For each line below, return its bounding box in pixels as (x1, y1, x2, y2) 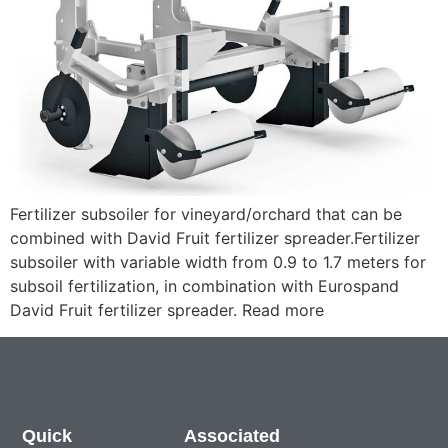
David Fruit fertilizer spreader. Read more (10, 300, 324, 321)
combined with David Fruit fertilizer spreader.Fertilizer (10, 228, 420, 249)
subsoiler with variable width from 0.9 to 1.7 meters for (10, 252, 426, 273)
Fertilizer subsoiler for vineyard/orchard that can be (10, 204, 402, 225)
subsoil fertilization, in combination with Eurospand (10, 276, 399, 297)
